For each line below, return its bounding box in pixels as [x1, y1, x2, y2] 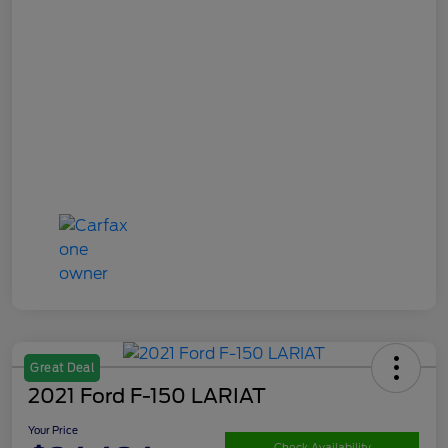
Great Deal [30, 360, 94, 375]
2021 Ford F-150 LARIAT [28, 383, 266, 408]
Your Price [28, 423, 78, 436]
